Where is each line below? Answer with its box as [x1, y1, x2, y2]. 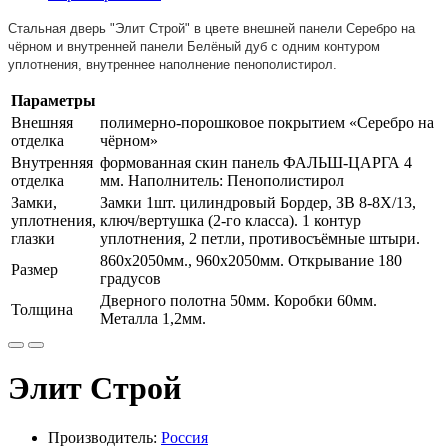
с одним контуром [267, 39, 380, 54]
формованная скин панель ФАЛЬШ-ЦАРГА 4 [100, 154, 412, 171]
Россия [161, 428, 208, 446]
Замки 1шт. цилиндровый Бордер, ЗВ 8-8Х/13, [100, 194, 416, 211]
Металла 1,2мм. [100, 310, 206, 327]
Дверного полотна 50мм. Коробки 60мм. [100, 292, 377, 309]
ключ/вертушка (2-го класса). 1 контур [100, 212, 361, 229]
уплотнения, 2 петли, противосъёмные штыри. [100, 230, 420, 247]
